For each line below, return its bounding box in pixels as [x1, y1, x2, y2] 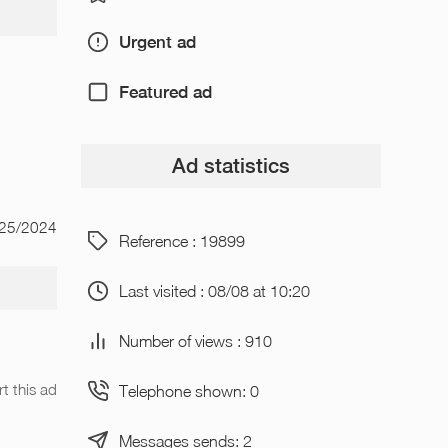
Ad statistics [171, 154, 290, 178]
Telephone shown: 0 [118, 381, 259, 400]
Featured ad [118, 81, 212, 102]
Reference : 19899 [118, 231, 245, 250]
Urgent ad [118, 31, 196, 52]
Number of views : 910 [118, 331, 272, 350]
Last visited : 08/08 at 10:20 [118, 281, 310, 300]
